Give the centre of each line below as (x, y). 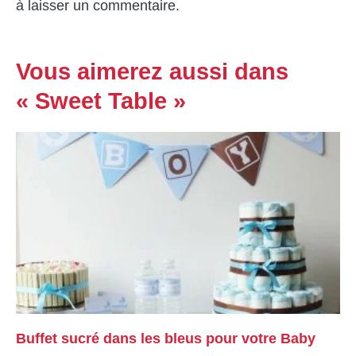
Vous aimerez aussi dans (152, 71)
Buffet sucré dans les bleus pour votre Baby (166, 339)
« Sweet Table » (101, 101)
